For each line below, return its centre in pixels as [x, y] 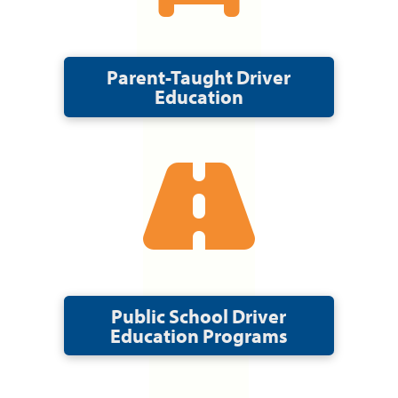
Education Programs [199, 335]
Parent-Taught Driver [199, 76]
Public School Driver [199, 315]
